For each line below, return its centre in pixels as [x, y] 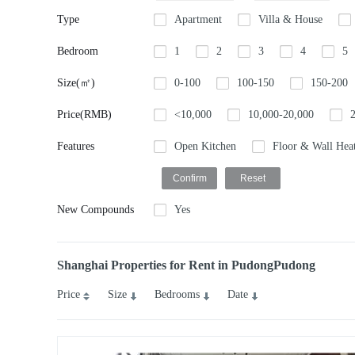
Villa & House [290, 19]
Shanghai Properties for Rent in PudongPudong [186, 265]
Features [76, 146]
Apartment [198, 19]
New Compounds [95, 210]
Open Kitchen [205, 146]
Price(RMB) [84, 115]
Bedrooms [177, 294]
